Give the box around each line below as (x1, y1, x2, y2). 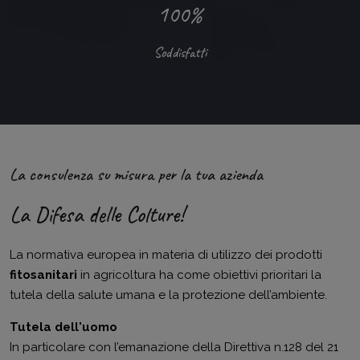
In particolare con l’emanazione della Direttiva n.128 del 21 (10, 340, 338, 354)
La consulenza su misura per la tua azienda (10, 163, 263, 186)
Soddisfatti (153, 43, 207, 61)
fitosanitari (10, 268, 77, 282)
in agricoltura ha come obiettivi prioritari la (77, 268, 321, 282)
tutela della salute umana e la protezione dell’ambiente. (10, 288, 327, 302)
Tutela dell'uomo (10, 320, 117, 334)
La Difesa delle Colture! (10, 200, 184, 228)
